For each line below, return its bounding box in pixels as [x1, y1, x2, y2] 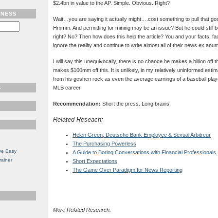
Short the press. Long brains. [101, 101, 171, 107]
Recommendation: [53, 101, 101, 107]
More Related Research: [53, 207, 111, 213]
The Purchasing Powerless [73, 141, 136, 147]
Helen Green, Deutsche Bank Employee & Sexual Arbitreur [73, 132, 211, 138]
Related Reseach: [53, 116, 103, 124]
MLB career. [53, 85, 82, 91]
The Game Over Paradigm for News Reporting [73, 167, 182, 173]
